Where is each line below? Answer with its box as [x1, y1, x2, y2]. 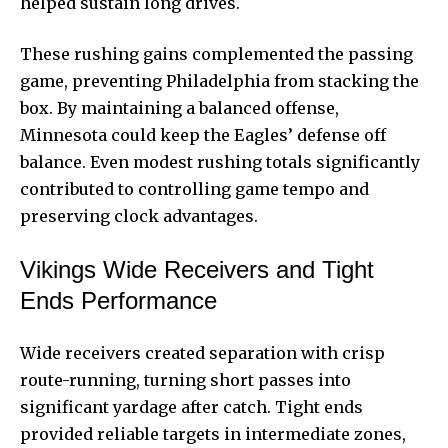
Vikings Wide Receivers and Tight [20, 255, 374, 283]
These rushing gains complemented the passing [20, 43, 413, 64]
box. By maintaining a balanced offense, [20, 97, 339, 118]
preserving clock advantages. [20, 205, 258, 226]
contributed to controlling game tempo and [20, 178, 369, 199]
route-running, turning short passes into [20, 369, 351, 390]
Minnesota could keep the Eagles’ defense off [20, 124, 386, 145]
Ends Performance [20, 286, 217, 314]
